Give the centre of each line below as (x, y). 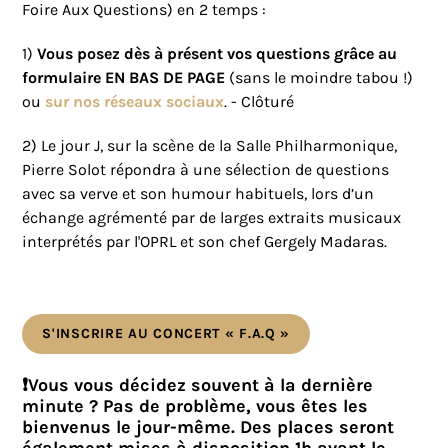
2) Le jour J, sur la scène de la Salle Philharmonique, (210, 146)
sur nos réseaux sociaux (135, 102)
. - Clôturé (259, 102)
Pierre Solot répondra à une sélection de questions (206, 170)
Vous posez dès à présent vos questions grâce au (217, 54)
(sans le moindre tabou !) (321, 78)
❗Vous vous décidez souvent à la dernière (198, 385)
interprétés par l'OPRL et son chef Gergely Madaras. (207, 242)
